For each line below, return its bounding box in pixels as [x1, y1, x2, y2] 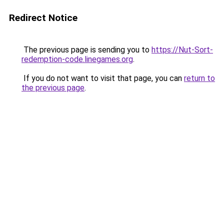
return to [184, 73, 215, 83]
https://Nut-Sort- [151, 45, 213, 54]
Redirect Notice [9, 12, 77, 23]
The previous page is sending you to [21, 45, 151, 54]
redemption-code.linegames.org [21, 54, 133, 64]
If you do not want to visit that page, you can [21, 73, 184, 83]
